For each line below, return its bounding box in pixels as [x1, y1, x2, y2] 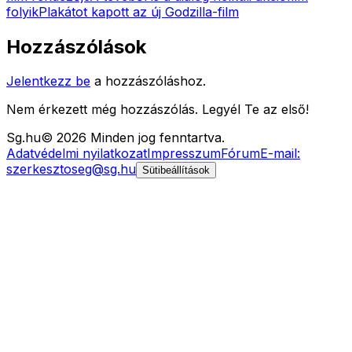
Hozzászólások [6, 35, 146, 58]
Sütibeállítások [142, 164, 210, 177]
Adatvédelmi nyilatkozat [6, 145, 147, 162]
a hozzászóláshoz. [94, 73, 206, 90]
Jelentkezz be [6, 73, 90, 90]
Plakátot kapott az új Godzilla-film [38, 3, 239, 20]
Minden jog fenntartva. [86, 130, 225, 146]
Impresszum [147, 145, 221, 162]
